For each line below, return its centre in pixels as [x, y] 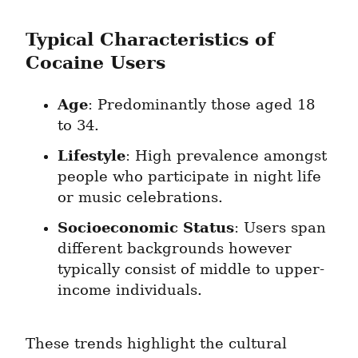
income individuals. [130, 290]
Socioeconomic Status [146, 228]
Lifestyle [91, 156]
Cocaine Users [95, 63]
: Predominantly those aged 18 [201, 105]
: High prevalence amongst [226, 156]
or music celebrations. [140, 198]
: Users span [280, 228]
